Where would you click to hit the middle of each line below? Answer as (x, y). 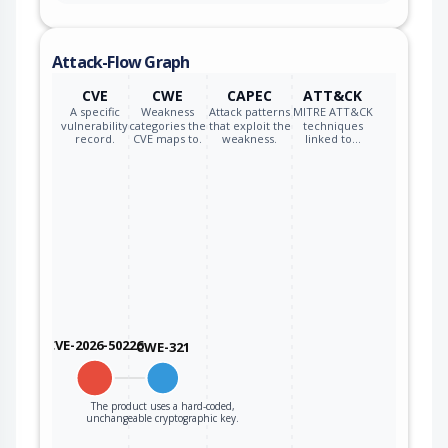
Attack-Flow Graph (121, 62)
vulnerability (95, 125)
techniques (332, 125)
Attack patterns (249, 112)
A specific (94, 112)
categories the (168, 125)
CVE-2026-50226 (95, 345)
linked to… (332, 138)
